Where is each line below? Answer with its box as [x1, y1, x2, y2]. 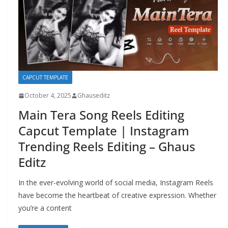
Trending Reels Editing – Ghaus [18, 138, 195, 155]
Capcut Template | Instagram [18, 122, 189, 139]
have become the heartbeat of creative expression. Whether [18, 190, 216, 201]
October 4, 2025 [24, 91, 71, 100]
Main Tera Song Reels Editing [18, 106, 184, 124]
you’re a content [18, 203, 72, 213]
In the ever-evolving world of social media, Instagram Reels [18, 178, 213, 188]
